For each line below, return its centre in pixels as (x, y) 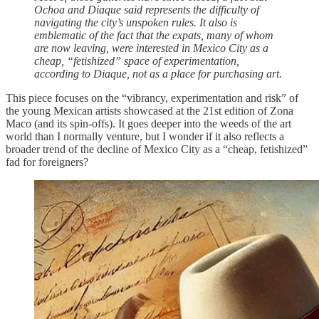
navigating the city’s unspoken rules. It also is (136, 23)
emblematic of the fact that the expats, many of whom (154, 36)
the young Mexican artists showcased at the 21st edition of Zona (150, 111)
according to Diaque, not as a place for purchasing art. (158, 74)
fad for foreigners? (47, 162)
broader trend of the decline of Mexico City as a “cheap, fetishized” (157, 150)
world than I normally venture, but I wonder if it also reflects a (145, 137)
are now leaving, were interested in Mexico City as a (151, 48)
